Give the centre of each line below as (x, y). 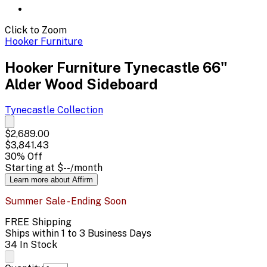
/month (86, 167)
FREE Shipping (38, 222)
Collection (79, 110)
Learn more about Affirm (51, 179)
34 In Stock (31, 244)
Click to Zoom (36, 30)
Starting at (31, 167)
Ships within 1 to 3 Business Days (78, 233)
